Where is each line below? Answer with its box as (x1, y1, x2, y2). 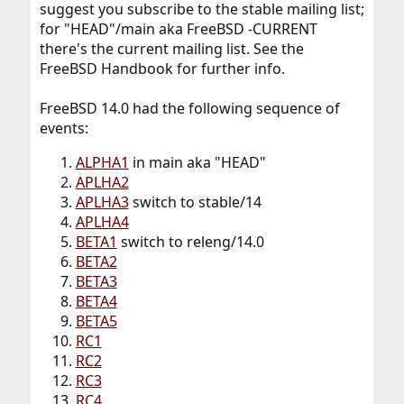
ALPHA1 (75, 152, 129, 173)
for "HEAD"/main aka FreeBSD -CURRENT (39, 19, 317, 40)
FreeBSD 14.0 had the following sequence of (39, 98, 340, 119)
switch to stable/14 (128, 192, 262, 213)
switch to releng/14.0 (116, 232, 264, 252)
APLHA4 (75, 212, 129, 233)
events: (39, 118, 88, 139)
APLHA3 (75, 192, 129, 213)
